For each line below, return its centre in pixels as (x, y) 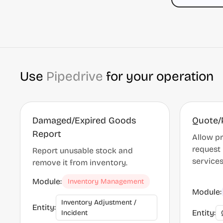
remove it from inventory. (80, 163)
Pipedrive (75, 76)
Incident (74, 213)
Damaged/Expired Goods (84, 120)
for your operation (158, 76)
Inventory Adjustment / (99, 202)
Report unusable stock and (83, 151)
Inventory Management (106, 181)
